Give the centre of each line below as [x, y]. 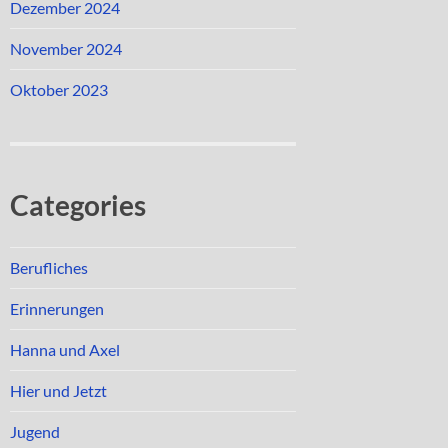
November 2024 [66, 48]
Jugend [35, 432]
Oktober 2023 [59, 89]
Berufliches [49, 268]
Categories [78, 205]
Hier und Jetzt [58, 391]
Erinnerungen [57, 309]
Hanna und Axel [65, 350]
